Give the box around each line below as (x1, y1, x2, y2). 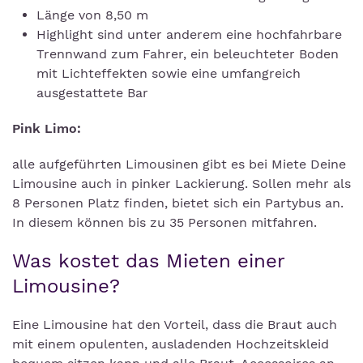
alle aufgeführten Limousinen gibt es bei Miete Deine (12, 156, 346, 172)
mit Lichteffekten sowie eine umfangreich (36, 66, 301, 81)
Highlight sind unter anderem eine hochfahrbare (36, 27, 342, 42)
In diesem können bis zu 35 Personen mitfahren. (12, 215, 317, 230)
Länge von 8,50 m (36, 7, 148, 23)
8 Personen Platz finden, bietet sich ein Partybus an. (12, 195, 344, 211)
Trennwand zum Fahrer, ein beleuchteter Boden (36, 46, 339, 62)
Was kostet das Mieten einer (12, 250, 284, 272)
